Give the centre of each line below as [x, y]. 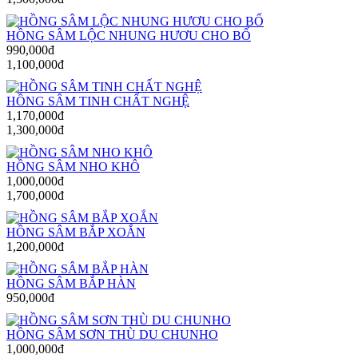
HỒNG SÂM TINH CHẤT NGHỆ [98, 101]
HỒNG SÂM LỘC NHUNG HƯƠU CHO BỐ [129, 35]
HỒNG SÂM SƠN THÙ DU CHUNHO [112, 334]
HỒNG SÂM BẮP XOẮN [76, 232]
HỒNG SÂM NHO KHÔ [73, 166]
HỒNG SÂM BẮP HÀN [71, 283]
